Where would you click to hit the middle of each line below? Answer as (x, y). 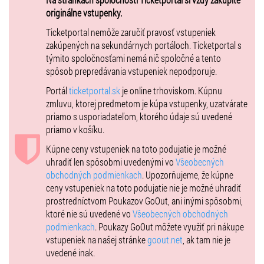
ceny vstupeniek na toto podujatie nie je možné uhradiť (143, 187)
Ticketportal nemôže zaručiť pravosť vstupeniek (131, 32)
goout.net (165, 239)
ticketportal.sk (95, 90)
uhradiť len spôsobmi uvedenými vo (111, 161)
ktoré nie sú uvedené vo (89, 213)
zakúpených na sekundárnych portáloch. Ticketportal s (144, 45)
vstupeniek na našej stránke (97, 239)
